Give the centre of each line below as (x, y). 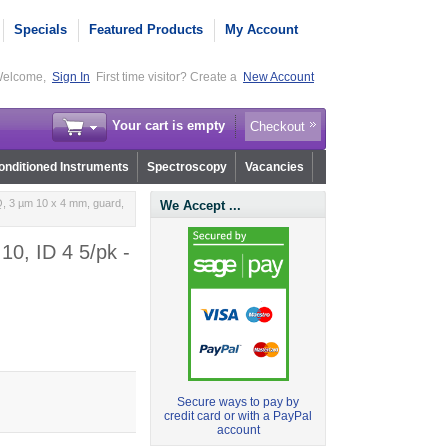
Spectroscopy (186, 167)
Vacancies (274, 167)
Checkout (277, 127)
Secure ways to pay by (238, 402)
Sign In (71, 77)
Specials (40, 29)
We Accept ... (201, 206)
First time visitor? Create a (168, 77)
